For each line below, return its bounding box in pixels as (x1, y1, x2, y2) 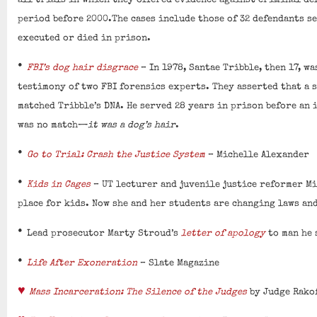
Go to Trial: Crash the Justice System (27, 151, 206, 161)
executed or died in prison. (18, 34, 151, 44)
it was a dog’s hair (88, 121, 176, 131)
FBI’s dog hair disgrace (27, 64, 139, 74)
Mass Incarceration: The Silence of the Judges (29, 288, 248, 298)
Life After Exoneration (27, 259, 138, 269)
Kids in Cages (27, 180, 91, 190)
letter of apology (181, 229, 266, 239)
